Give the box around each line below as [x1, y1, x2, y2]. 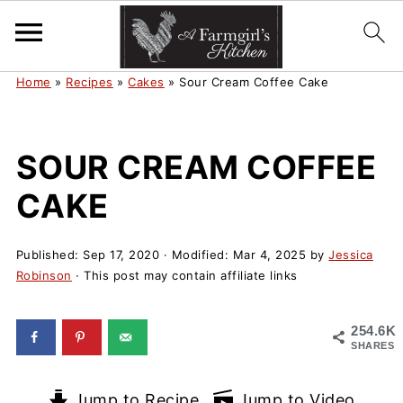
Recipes [66, 75, 113, 89]
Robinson [15, 268, 72, 282]
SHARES [351, 340, 395, 351]
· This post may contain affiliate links [71, 268, 298, 282]
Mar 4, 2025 [232, 247, 307, 262]
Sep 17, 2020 [83, 247, 160, 262]
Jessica [328, 247, 373, 262]
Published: [15, 247, 84, 262]
